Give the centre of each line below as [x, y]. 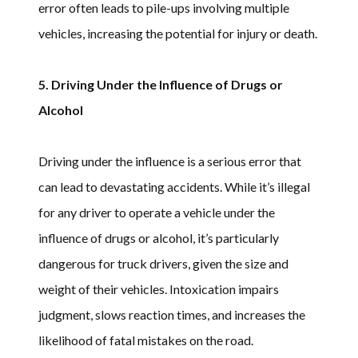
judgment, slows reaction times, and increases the [172, 314]
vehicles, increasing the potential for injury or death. [178, 33]
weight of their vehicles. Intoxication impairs [159, 288]
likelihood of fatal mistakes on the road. [146, 340]
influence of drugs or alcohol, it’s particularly [159, 237]
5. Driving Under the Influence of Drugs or [161, 84]
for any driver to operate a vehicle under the [157, 212]
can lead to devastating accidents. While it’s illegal [174, 186]
